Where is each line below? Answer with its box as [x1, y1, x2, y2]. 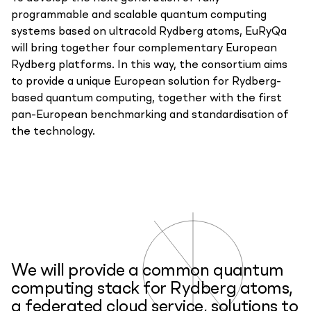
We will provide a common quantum [11, 263, 284, 280]
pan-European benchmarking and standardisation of [11, 110, 289, 121]
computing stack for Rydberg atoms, [11, 281, 293, 298]
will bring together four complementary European [11, 43, 277, 54]
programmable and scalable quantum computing [11, 10, 267, 21]
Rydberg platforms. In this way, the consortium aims [11, 60, 287, 71]
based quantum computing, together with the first [11, 93, 282, 104]
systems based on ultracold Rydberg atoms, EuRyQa [11, 26, 287, 37]
